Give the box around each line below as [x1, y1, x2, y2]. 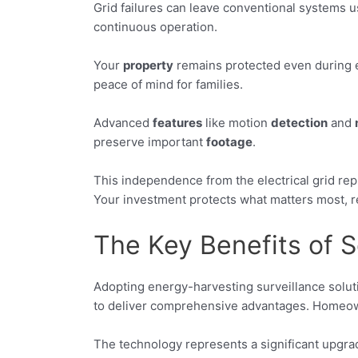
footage [206, 133, 253, 149]
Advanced [93, 114, 153, 130]
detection [271, 114, 328, 130]
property [123, 57, 173, 73]
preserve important [93, 133, 206, 149]
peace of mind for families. [93, 76, 243, 92]
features [153, 114, 202, 130]
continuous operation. [93, 18, 217, 34]
